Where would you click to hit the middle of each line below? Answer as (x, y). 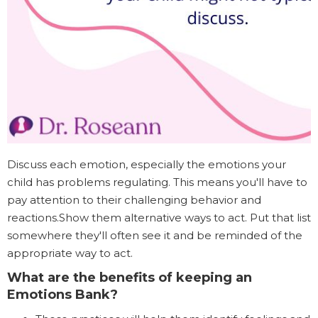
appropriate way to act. (70, 253)
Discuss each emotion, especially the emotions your (147, 165)
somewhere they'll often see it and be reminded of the (155, 236)
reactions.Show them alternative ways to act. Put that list (159, 218)
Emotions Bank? (62, 295)
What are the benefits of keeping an (130, 278)
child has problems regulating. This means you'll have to (157, 182)
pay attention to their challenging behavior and (134, 200)
